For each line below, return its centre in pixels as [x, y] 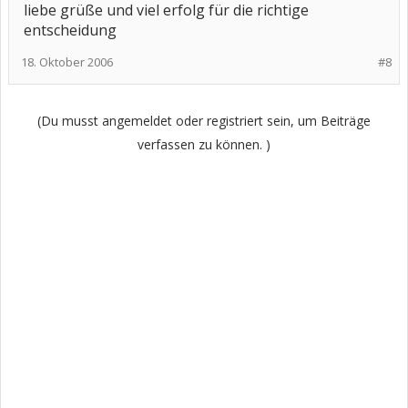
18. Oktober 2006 [67, 62]
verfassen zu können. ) [204, 144]
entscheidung [70, 30]
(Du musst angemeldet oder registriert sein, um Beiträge [204, 121]
